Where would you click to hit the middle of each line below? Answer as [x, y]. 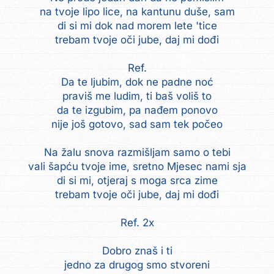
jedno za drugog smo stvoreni [137, 265]
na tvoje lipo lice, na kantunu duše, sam [137, 11]
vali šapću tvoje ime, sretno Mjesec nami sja [137, 166]
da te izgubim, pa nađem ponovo [137, 110]
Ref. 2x [137, 222]
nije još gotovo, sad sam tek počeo [137, 124]
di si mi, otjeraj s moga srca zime [137, 180]
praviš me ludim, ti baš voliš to [137, 96]
